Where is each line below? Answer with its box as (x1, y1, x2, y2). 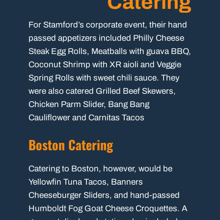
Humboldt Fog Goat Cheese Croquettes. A (28, 203, 188, 213)
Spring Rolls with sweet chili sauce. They (28, 73, 180, 83)
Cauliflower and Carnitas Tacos (28, 113, 145, 123)
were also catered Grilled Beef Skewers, (28, 86, 176, 96)
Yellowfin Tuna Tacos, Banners (28, 177, 143, 187)
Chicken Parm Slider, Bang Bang (28, 100, 150, 110)
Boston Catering (28, 135, 113, 154)
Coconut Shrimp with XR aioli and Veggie (28, 60, 182, 70)
